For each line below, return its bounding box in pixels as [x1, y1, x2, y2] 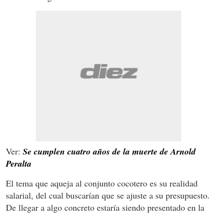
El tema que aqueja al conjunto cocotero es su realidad [6, 177, 198, 189]
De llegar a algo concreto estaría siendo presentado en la [6, 201, 204, 214]
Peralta [6, 157, 31, 170]
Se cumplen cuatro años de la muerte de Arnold [23, 145, 196, 158]
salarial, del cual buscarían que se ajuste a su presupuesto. [6, 189, 210, 201]
